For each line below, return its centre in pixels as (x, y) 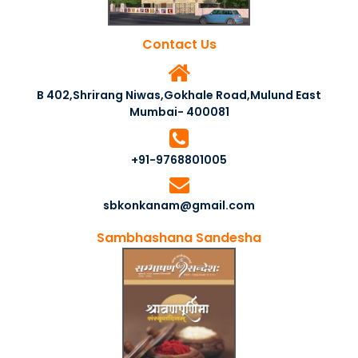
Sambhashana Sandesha (179, 237)
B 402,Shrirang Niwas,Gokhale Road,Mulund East (179, 95)
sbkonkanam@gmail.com (179, 205)
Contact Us (179, 44)
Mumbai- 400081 (179, 111)
